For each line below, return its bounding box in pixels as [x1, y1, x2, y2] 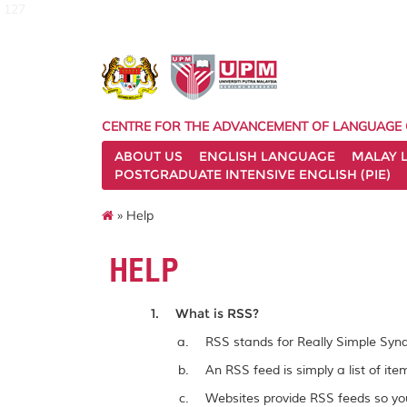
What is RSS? [175, 305, 260, 322]
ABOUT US [114, 148, 183, 164]
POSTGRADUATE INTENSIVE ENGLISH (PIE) [114, 166, 391, 183]
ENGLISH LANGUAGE [199, 148, 335, 164]
